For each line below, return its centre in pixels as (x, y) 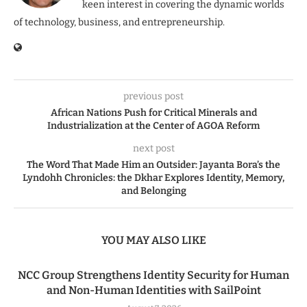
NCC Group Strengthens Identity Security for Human (153, 275)
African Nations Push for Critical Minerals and (153, 112)
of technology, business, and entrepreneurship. (119, 22)
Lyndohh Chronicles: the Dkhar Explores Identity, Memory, (153, 177)
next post (153, 148)
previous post (153, 96)
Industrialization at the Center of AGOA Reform (153, 125)
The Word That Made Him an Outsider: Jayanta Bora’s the (153, 164)
